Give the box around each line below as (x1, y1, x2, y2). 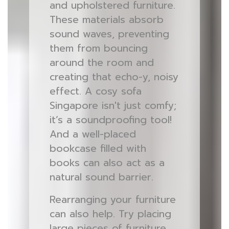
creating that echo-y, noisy (49, 70, 178, 84)
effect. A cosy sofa (49, 84, 142, 99)
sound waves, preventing (49, 27, 169, 41)
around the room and (49, 55, 154, 70)
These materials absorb (49, 12, 164, 27)
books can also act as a (49, 155, 165, 170)
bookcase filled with (49, 141, 146, 156)
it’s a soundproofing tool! (49, 112, 172, 127)
